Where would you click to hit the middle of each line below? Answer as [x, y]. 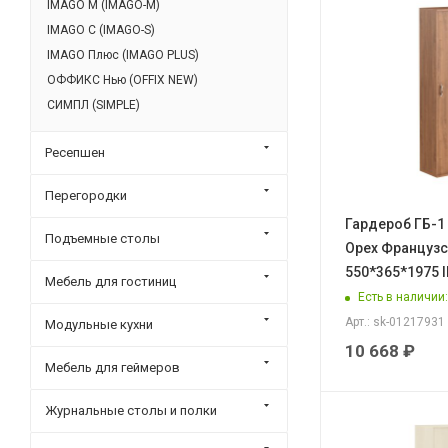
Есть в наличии [401, 297]
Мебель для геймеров [112, 367]
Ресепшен [75, 152]
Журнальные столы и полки [131, 410]
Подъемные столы [102, 238]
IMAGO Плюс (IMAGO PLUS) [123, 54]
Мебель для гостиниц [110, 281]
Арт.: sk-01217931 [395, 321]
